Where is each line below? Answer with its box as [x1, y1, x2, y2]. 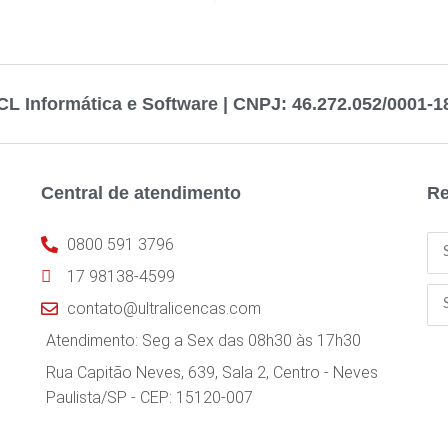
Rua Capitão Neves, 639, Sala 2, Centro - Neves [45, 362, 378, 382]
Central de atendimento [40, 182, 241, 203]
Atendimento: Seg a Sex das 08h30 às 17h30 [45, 330, 361, 350]
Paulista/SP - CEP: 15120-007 [45, 387, 253, 407]
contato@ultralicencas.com [66, 298, 261, 318]
